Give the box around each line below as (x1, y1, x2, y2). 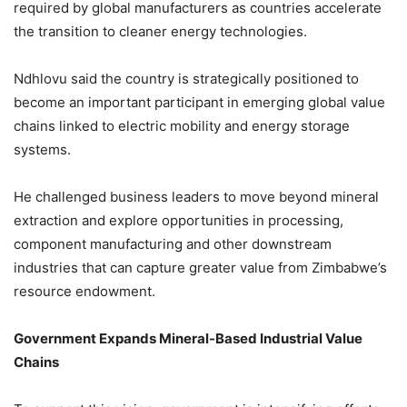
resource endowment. (14, 282, 155, 300)
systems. (14, 140, 71, 158)
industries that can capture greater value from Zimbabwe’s (14, 258, 387, 276)
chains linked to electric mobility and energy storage (14, 116, 350, 134)
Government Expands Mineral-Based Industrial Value (14, 329, 362, 347)
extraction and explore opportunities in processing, (14, 211, 343, 229)
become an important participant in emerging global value (14, 93, 385, 111)
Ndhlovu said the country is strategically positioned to (14, 69, 359, 87)
